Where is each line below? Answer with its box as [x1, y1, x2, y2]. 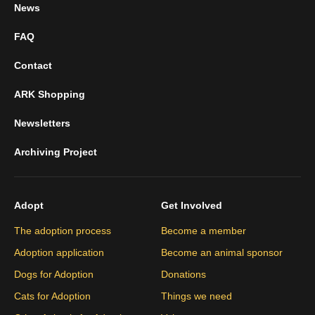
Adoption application [14, 247, 104, 259]
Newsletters [14, 117, 70, 129]
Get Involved [161, 200, 222, 212]
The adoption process [14, 225, 111, 237]
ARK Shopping [14, 89, 85, 101]
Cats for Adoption [14, 290, 91, 302]
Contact [14, 60, 52, 72]
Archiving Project [14, 146, 97, 158]
